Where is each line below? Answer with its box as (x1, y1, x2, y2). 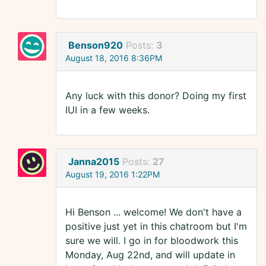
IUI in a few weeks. (65, 104, 150, 116)
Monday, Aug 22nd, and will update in (65, 249, 235, 261)
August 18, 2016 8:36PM (65, 53, 162, 64)
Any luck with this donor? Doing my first (65, 90, 246, 102)
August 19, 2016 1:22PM (65, 169, 160, 180)
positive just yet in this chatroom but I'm (65, 220, 247, 233)
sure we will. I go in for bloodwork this (65, 235, 238, 247)
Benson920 (68, 39, 123, 52)
